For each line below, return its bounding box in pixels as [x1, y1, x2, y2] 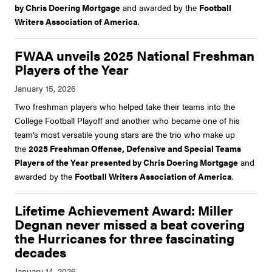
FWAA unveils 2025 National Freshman [15, 46, 254, 65]
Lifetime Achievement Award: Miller [15, 201, 233, 220]
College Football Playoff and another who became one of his [15, 114, 240, 127]
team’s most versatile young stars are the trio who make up [15, 128, 235, 141]
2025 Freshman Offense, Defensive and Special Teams [29, 142, 241, 155]
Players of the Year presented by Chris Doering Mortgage [15, 156, 238, 169]
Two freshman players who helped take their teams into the [15, 100, 235, 113]
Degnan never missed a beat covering [15, 215, 245, 234]
